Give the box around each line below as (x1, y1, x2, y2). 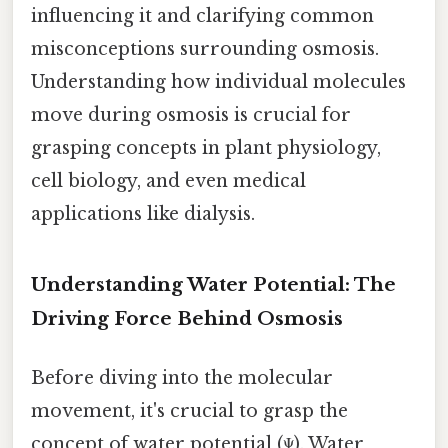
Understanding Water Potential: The (31, 272, 396, 296)
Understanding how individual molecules (31, 70, 406, 93)
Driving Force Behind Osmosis (31, 306, 343, 330)
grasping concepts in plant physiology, (31, 136, 381, 159)
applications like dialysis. (31, 202, 255, 225)
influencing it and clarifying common (31, 4, 374, 27)
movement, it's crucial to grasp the (31, 399, 348, 422)
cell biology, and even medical (31, 169, 306, 192)
